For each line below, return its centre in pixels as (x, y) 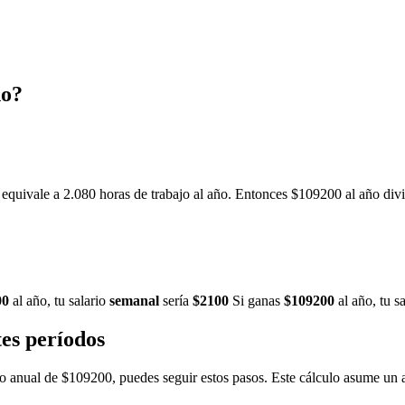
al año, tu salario (59, 301)
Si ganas (256, 301)
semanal (134, 301)
